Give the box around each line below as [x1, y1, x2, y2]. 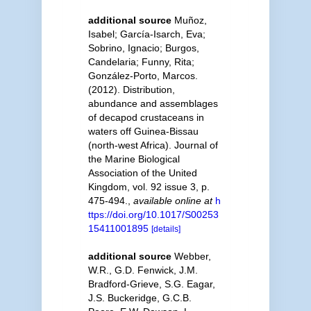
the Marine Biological [87, 153, 180, 165]
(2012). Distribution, [87, 83, 175, 95]
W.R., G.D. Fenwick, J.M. [87, 264, 198, 276]
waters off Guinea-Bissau [87, 125, 199, 137]
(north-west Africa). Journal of [87, 139, 218, 151]
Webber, [174, 250, 211, 262]
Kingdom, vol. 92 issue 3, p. [87, 180, 210, 192]
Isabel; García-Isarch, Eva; [87, 28, 205, 40]
